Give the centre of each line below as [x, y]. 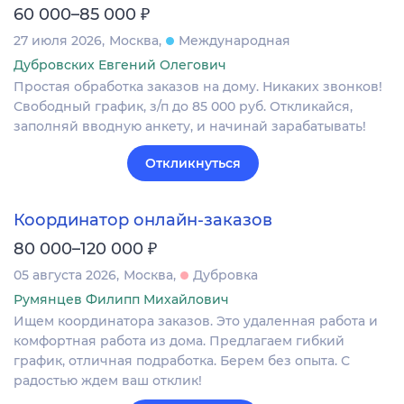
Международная [234, 40]
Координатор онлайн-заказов [143, 220]
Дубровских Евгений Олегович [120, 64]
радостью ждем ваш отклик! [108, 381]
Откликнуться [193, 163]
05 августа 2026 [65, 275]
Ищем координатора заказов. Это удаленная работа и [196, 321]
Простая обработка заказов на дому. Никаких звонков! [198, 86]
